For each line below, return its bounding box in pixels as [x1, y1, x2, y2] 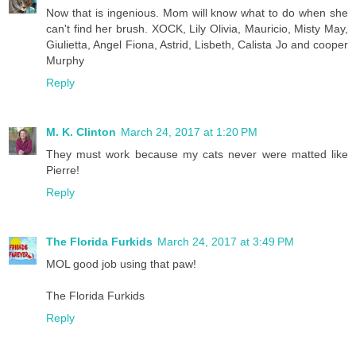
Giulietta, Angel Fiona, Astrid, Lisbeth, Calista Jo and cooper [46, 38, 348, 52]
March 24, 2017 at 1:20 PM [121, 126, 257, 139]
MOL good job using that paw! [46, 257, 196, 271]
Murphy [46, 54, 84, 68]
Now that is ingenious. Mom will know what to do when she [46, 6, 348, 20]
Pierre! [46, 164, 79, 177]
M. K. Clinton [46, 126, 116, 139]
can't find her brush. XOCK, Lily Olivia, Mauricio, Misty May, [46, 22, 348, 36]
